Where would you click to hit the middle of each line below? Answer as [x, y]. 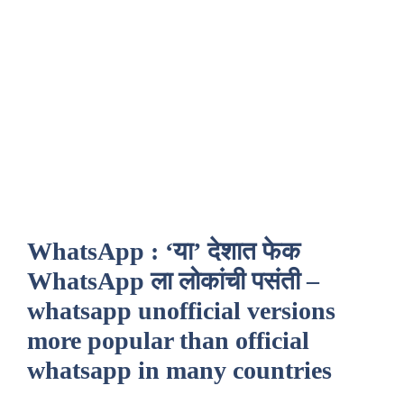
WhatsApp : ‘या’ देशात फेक [164, 251]
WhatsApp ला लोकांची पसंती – [173, 281]
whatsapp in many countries [179, 370]
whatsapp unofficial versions [181, 311]
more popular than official [168, 340]
